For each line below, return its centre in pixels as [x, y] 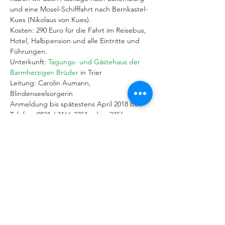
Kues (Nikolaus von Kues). [50, 20]
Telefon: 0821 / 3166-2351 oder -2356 [67, 115]
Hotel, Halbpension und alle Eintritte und [76, 41]
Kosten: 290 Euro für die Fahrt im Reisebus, [79, 30]
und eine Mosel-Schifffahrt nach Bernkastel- [79, 9]
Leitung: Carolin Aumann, [51, 83]
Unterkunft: [29, 62]
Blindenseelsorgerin [41, 93]
